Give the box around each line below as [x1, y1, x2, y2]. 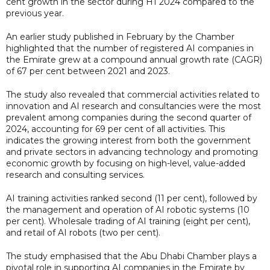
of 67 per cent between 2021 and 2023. [6, 65, 170, 77]
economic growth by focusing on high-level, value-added [6, 157, 245, 169]
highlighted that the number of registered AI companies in [6, 42, 254, 54]
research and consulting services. [6, 169, 145, 180]
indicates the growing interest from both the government [6, 134, 251, 146]
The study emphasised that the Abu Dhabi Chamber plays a [6, 250, 257, 262]
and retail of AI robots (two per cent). [6, 227, 160, 238]
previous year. [6, 7, 64, 19]
